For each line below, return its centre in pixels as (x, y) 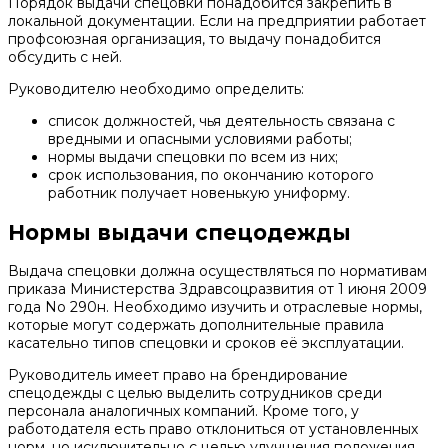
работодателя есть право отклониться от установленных (213, 429)
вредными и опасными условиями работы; (200, 139)
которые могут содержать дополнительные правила (196, 325)
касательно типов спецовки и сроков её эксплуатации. (206, 343)
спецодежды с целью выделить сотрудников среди (195, 393)
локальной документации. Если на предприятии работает (217, 21)
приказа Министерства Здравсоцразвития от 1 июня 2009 (217, 289)
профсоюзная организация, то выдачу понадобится (194, 39)
